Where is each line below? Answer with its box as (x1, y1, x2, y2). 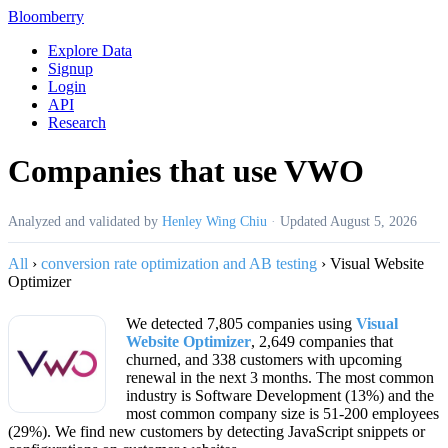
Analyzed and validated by (8, 213, 162, 229)
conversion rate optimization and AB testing (41, 254, 317, 272)
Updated (276, 213, 330, 229)
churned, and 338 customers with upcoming (126, 350, 402, 368)
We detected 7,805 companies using (126, 314, 356, 332)
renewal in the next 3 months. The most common (126, 368, 434, 386)
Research (48, 114, 106, 131)
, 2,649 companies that (251, 332, 393, 350)
